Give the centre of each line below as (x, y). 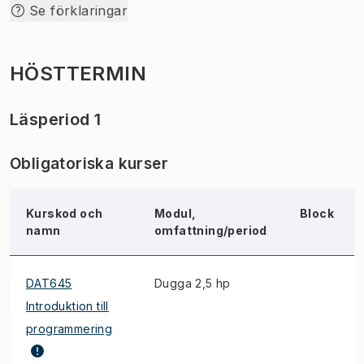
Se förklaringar (78, 11)
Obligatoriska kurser (89, 164)
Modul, (175, 213)
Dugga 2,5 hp (193, 283)
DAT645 (49, 283)
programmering (69, 329)
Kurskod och (65, 213)
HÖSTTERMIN (78, 74)
